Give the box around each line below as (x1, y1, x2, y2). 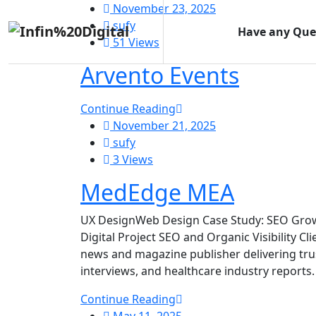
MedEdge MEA (80, 177, 234, 207)
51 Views (110, 35, 159, 50)
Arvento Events (80, 60, 239, 90)
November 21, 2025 (113, 118, 216, 133)
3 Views (110, 152, 153, 167)
